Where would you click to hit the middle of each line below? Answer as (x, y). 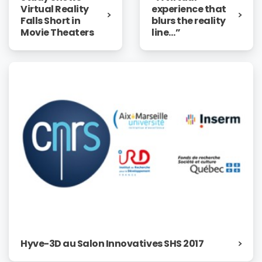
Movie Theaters (57, 33)
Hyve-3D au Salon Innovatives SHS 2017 (112, 244)
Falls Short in (51, 21)
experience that (189, 9)
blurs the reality (189, 21)
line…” (166, 33)
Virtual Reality (55, 9)
